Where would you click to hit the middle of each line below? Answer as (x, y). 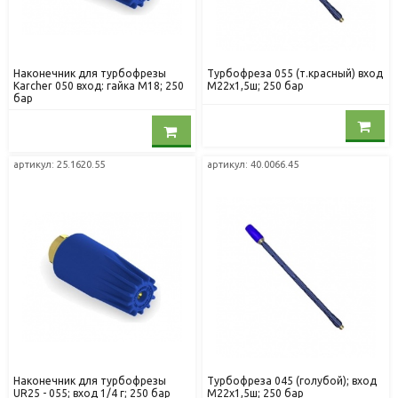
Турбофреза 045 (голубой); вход (292, 381)
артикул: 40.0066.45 (253, 165)
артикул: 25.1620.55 (60, 165)
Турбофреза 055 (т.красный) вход (295, 74)
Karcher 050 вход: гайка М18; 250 (99, 86)
